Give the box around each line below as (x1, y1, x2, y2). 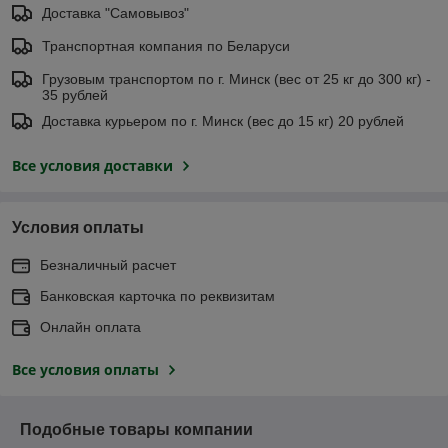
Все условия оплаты (12, 359, 159, 379)
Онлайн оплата (40, 318, 141, 335)
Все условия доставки (12, 155, 173, 175)
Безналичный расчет (40, 256, 176, 273)
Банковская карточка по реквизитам (40, 287, 275, 304)
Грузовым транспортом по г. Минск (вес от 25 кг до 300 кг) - (42, 70, 431, 87)
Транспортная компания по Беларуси (42, 37, 290, 54)
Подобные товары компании (20, 420, 253, 438)
